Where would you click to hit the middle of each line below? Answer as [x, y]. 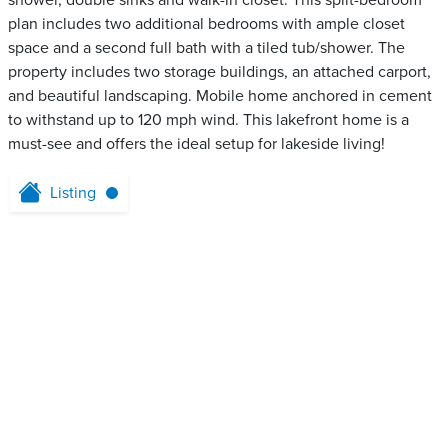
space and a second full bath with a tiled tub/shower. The [206, 48]
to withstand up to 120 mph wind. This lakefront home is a [208, 120]
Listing [73, 193]
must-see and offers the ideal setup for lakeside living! [196, 144]
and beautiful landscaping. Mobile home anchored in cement [220, 96]
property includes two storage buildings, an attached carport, [219, 72]
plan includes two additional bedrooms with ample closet [206, 24]
